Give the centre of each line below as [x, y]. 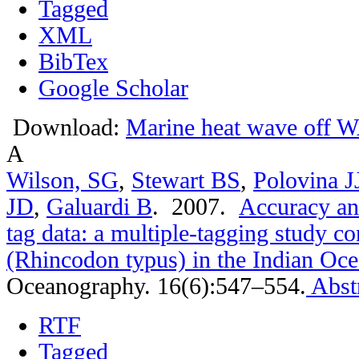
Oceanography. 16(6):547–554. [156, 286]
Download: [66, 127]
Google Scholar [113, 88]
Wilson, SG [63, 180]
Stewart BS [186, 180]
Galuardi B [99, 206]
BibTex [73, 61]
